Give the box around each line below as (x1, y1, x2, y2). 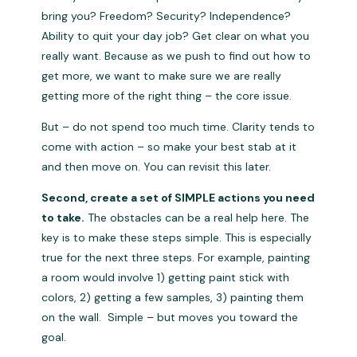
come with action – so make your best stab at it (41, 139, 297, 155)
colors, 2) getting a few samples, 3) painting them (41, 290, 304, 305)
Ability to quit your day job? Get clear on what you (41, 29, 310, 44)
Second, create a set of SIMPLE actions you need (41, 190, 316, 206)
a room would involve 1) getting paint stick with (41, 270, 290, 285)
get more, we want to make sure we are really (41, 69, 282, 84)
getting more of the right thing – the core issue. (41, 88, 296, 104)
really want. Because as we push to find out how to (41, 49, 312, 64)
